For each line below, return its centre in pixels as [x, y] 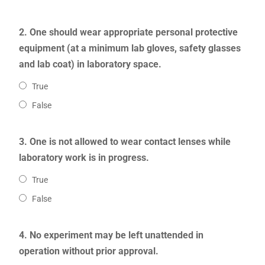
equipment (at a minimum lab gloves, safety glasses [130, 49]
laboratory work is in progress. [84, 158]
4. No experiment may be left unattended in [111, 235]
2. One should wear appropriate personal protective [128, 33]
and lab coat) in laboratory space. [90, 64]
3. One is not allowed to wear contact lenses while [125, 142]
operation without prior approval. [88, 251]
